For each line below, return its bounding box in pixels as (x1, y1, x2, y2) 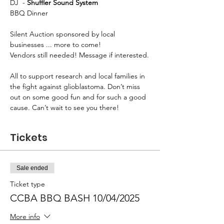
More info (10, 212, 40, 221)
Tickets (10, 130, 47, 144)
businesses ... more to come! (10, 40, 101, 49)
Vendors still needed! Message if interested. (10, 50, 149, 59)
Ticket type (10, 179, 45, 188)
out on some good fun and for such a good (10, 92, 148, 101)
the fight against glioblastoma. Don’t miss (10, 82, 142, 91)
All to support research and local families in (10, 71, 147, 80)
